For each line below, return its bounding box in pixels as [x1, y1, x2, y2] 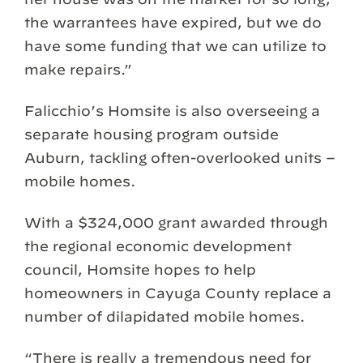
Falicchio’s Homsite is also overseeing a [24, 102, 320, 118]
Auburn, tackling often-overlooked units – [24, 149, 335, 165]
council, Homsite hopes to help [24, 261, 256, 277]
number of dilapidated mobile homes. [24, 308, 305, 324]
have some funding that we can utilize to [24, 37, 327, 53]
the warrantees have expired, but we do [24, 14, 322, 30]
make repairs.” [24, 61, 132, 77]
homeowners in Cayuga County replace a [24, 284, 331, 301]
